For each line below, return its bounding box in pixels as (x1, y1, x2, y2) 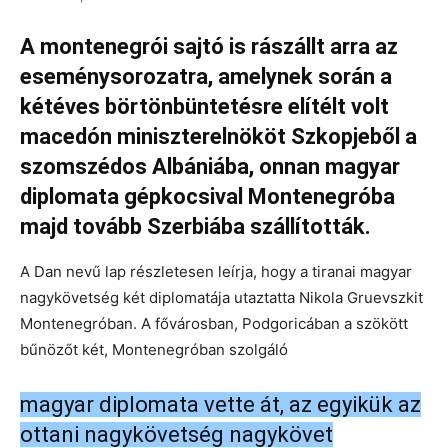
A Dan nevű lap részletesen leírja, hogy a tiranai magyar (20, 262, 412, 282)
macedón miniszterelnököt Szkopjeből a (20, 124, 417, 150)
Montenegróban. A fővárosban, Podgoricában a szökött (20, 314, 408, 334)
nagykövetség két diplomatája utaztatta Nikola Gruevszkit (20, 288, 423, 308)
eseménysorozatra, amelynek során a (20, 64, 392, 90)
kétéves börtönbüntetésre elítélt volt (20, 94, 389, 120)
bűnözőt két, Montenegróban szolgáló (20, 340, 288, 360)
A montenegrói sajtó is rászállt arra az (20, 34, 398, 60)
